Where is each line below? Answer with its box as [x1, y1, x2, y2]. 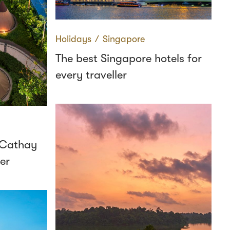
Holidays [55, 34, 91, 44]
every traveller [55, 68, 127, 81]
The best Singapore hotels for [55, 52, 202, 65]
